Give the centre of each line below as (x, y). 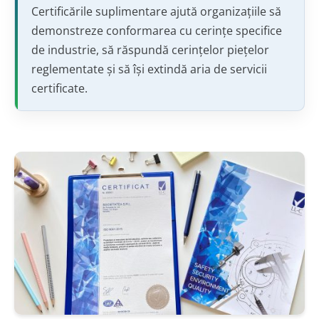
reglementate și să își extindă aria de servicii (149, 69)
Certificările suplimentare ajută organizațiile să (156, 11)
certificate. (59, 88)
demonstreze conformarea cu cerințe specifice (156, 30)
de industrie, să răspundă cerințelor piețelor (150, 49)
